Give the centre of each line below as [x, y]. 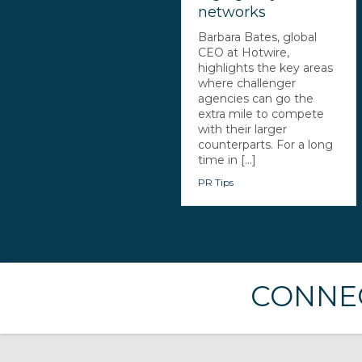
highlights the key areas [266, 67]
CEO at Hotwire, [244, 52]
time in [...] [227, 160]
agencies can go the [256, 98]
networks [232, 12]
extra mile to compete [261, 114]
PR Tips [216, 182]
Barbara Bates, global [258, 37]
